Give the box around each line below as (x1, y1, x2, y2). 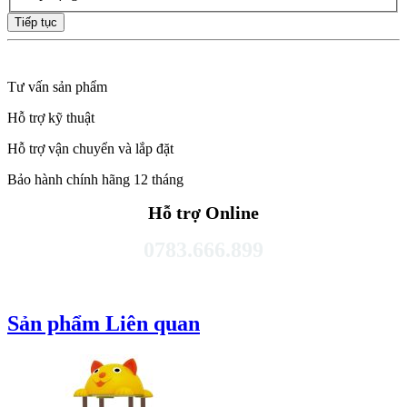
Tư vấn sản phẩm (7, 79, 107, 95)
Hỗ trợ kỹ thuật (7, 110, 94, 126)
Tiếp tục (15, 15, 57, 30)
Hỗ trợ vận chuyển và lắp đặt (7, 141, 174, 157)
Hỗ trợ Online (148, 203, 259, 223)
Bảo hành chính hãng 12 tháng (7, 172, 184, 188)
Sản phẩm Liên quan (7, 312, 200, 336)
